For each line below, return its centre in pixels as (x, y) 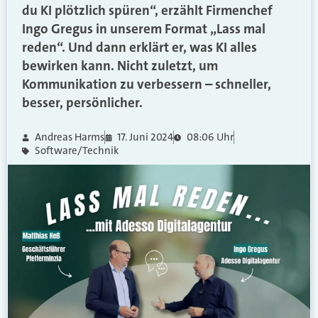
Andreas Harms (69, 137)
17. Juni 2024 (145, 137)
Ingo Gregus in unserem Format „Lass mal (144, 29)
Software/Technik (76, 150)
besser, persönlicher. (82, 103)
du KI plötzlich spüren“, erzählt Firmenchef (147, 10)
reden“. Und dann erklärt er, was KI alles (139, 47)
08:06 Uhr (210, 137)
